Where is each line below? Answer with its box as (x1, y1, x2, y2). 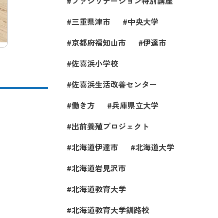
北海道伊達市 (72, 141, 119, 153)
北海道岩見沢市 (72, 162, 127, 174)
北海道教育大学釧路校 (72, 204, 150, 216)
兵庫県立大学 (112, 99, 159, 111)
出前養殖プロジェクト (72, 120, 150, 132)
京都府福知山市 (72, 36, 127, 48)
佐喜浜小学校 (72, 57, 119, 69)
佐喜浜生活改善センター (72, 78, 158, 90)
